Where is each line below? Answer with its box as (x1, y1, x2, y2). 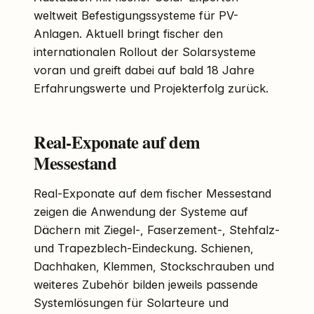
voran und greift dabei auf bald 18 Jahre (34, 62, 254, 77)
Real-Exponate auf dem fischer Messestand (34, 186, 271, 200)
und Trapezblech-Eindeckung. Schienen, (34, 240, 254, 255)
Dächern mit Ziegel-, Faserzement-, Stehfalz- (34, 222, 280, 237)
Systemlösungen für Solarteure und (34, 295, 228, 310)
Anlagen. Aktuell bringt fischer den (34, 26, 223, 41)
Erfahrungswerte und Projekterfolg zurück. (34, 81, 268, 95)
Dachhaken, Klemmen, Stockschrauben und (34, 259, 274, 273)
